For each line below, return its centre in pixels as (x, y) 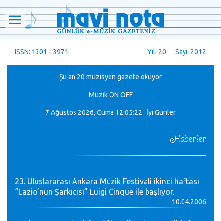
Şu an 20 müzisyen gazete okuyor (110, 77)
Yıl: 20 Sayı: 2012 (177, 52)
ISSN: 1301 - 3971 (42, 52)
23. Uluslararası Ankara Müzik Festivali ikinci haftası (107, 181)
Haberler (188, 139)
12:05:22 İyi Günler (146, 112)
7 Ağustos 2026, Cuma (80, 112)
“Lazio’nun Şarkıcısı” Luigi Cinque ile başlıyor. (94, 192)
